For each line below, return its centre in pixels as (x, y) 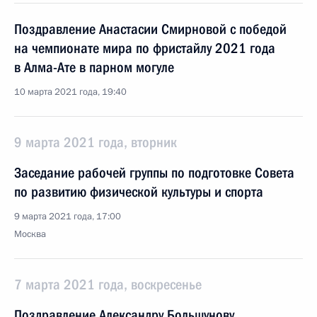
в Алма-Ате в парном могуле (94, 67)
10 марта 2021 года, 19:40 (70, 92)
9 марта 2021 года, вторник (96, 142)
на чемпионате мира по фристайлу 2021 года (145, 48)
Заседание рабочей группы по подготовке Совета (154, 173)
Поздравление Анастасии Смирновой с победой (150, 29)
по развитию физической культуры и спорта (139, 192)
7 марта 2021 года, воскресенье (108, 284)
